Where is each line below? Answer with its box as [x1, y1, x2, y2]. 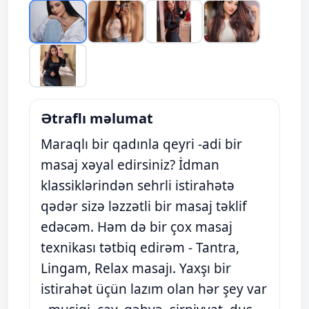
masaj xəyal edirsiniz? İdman [41, 156, 219, 174]
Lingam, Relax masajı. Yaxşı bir [41, 259, 231, 277]
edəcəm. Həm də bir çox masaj [41, 218, 232, 236]
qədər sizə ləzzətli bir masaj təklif [41, 197, 247, 215]
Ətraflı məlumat [41, 109, 153, 128]
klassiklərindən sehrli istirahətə [41, 177, 235, 195]
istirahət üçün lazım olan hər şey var [41, 280, 267, 298]
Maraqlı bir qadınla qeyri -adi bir [41, 135, 242, 153]
